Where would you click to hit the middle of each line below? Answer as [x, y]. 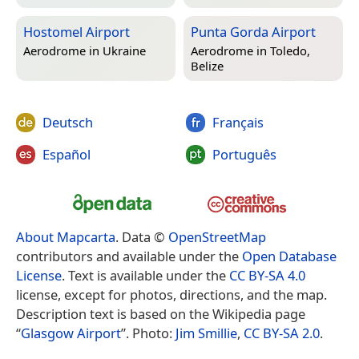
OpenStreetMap [217, 237]
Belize [207, 66]
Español [67, 154]
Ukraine [124, 51]
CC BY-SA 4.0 [267, 276]
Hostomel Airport [77, 32]
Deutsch [68, 123]
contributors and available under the [129, 256]
